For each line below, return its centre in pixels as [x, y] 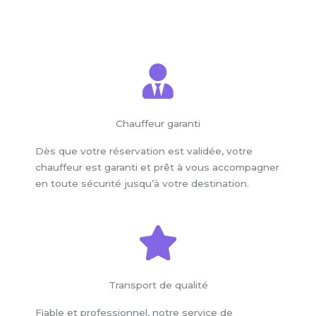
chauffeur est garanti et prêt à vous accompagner [157, 167]
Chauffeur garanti [158, 123]
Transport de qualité [158, 285]
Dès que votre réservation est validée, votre [144, 151]
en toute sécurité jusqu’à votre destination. [142, 183]
